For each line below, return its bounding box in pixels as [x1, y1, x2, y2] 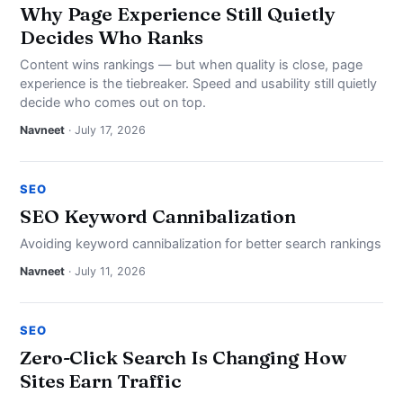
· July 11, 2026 [65, 264, 146, 279]
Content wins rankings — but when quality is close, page [20, 57, 363, 74]
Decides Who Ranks [20, 25, 204, 49]
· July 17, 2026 [65, 123, 146, 138]
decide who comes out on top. [20, 94, 206, 112]
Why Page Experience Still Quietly [20, 2, 336, 26]
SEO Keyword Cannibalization [20, 204, 297, 228]
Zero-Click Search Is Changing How [20, 345, 346, 370]
